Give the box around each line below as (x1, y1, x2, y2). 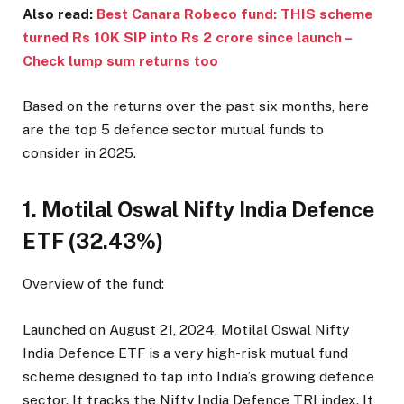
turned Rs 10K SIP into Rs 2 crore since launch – (23, 28, 352, 46)
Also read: (23, 5, 96, 23)
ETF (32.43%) (23, 228, 163, 253)
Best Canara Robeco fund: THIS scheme (96, 5, 372, 23)
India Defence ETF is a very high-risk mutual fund (23, 344, 348, 362)
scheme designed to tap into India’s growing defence (23, 367, 374, 385)
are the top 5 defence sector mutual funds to (23, 120, 324, 138)
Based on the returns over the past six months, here (23, 96, 369, 115)
